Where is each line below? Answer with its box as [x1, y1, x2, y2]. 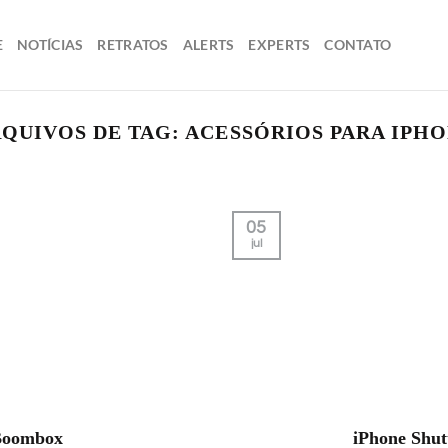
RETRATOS [97, 36, 169, 53]
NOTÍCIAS [17, 36, 84, 53]
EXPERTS [248, 36, 311, 53]
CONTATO [324, 36, 392, 53]
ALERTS [182, 36, 235, 53]
